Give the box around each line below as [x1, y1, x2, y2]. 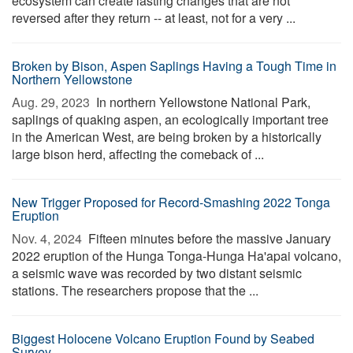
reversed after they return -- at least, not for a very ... [12, 9, 295, 27]
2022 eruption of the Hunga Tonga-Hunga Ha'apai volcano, [12, 247, 341, 265]
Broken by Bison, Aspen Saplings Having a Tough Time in [12, 57, 336, 75]
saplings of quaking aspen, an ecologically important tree [12, 110, 329, 128]
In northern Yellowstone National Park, [93, 93, 310, 111]
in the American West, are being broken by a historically [12, 128, 321, 146]
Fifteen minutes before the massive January [85, 229, 331, 247]
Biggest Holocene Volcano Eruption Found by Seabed [12, 329, 314, 347]
